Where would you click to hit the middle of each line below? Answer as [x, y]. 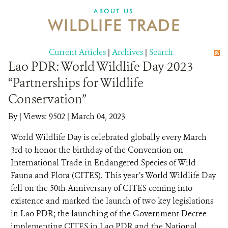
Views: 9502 [44, 116]
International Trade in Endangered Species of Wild [103, 163]
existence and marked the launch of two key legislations [112, 201]
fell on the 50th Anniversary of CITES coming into [102, 188]
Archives [127, 52]
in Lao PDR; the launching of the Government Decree [109, 213]
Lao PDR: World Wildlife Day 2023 [101, 67]
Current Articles [77, 52]
